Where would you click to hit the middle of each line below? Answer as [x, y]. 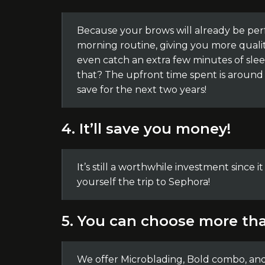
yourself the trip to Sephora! [143, 182]
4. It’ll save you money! [146, 129]
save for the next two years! [141, 90]
